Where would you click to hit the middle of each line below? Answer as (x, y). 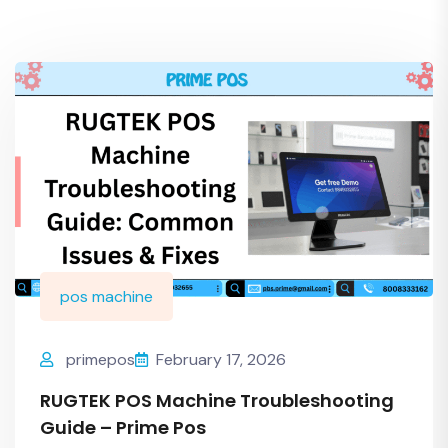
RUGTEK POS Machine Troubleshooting (217, 401)
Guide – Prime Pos (123, 428)
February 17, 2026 (221, 360)
